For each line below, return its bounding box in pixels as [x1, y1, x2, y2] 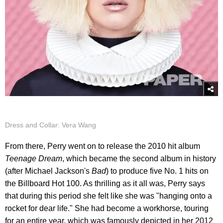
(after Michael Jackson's [5, 166, 92, 175]
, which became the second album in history [62, 154, 216, 163]
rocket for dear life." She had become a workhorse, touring [5, 204, 209, 213]
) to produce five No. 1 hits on [106, 166, 209, 175]
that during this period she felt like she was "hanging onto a [5, 191, 212, 200]
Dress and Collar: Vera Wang [5, 120, 96, 129]
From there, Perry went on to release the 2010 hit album [5, 141, 200, 150]
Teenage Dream [5, 154, 62, 163]
